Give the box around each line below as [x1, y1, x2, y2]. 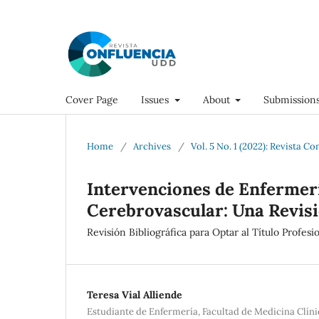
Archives [133, 140, 171, 152]
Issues [141, 93, 172, 106]
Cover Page [66, 93, 118, 106]
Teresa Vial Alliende [87, 288, 182, 301]
